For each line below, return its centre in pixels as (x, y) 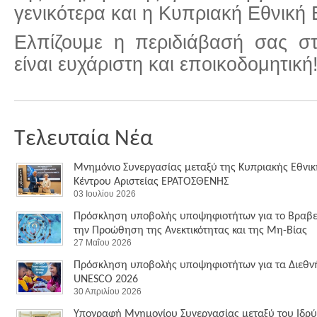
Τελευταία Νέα (83, 139)
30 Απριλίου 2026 (108, 292)
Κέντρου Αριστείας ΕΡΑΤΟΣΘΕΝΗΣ (151, 182)
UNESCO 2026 (106, 279)
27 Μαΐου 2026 (103, 243)
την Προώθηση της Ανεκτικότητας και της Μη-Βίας (190, 231)
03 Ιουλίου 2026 (105, 194)
